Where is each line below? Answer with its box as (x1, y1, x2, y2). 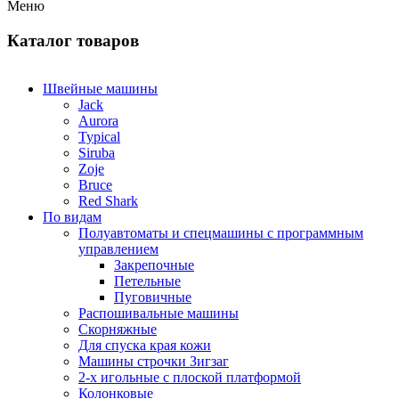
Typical (78, 129, 120, 145)
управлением (78, 241, 159, 257)
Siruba (78, 145, 115, 161)
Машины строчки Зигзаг (78, 354, 229, 370)
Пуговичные (114, 289, 191, 305)
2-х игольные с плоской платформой (78, 370, 301, 386)
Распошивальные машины (78, 305, 239, 322)
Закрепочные (114, 257, 194, 273)
